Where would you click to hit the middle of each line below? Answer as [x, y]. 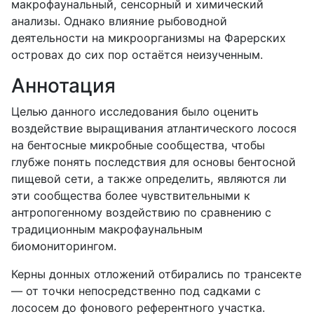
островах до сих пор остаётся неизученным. [137, 54]
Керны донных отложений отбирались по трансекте [156, 274]
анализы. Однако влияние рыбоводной [119, 21]
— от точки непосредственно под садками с [136, 291]
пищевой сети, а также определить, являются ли [149, 178]
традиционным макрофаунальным [107, 229]
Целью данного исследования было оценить [135, 111]
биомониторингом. [64, 246]
